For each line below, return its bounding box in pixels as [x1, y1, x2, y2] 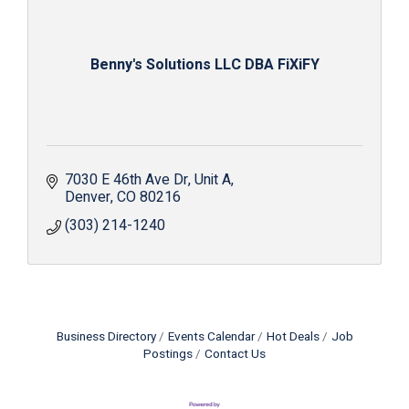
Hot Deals [266, 328, 320, 346]
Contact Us [204, 345, 266, 363]
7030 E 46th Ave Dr [65, 169, 188, 191]
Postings [143, 345, 193, 363]
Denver [65, 186, 110, 208]
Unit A [194, 169, 231, 191]
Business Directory [56, 328, 156, 346]
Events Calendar [167, 328, 255, 346]
